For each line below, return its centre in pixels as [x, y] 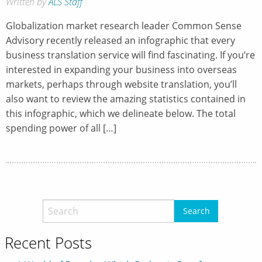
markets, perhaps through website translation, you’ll [121, 84]
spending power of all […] [61, 128]
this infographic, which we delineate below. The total [121, 113]
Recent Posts [48, 242]
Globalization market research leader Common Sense [124, 25]
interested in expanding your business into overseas [121, 69]
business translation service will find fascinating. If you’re [130, 55]
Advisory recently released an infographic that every [120, 40]
